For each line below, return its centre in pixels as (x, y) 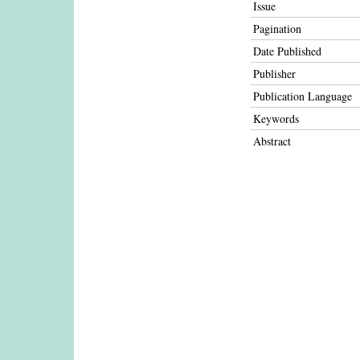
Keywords (276, 119)
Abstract (272, 141)
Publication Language (303, 96)
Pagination (277, 29)
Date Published (287, 51)
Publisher (274, 74)
